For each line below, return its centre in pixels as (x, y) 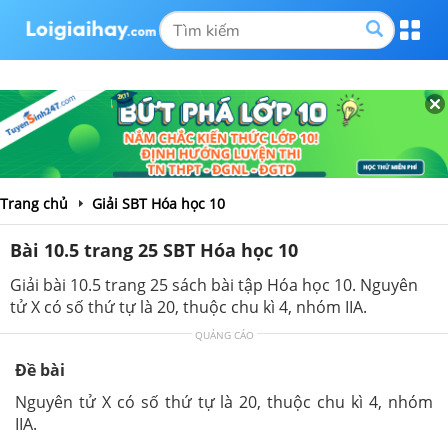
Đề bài (40, 369)
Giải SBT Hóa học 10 (158, 203)
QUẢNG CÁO (224, 334)
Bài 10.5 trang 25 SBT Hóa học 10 (154, 249)
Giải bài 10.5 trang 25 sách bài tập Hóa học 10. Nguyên (214, 284)
